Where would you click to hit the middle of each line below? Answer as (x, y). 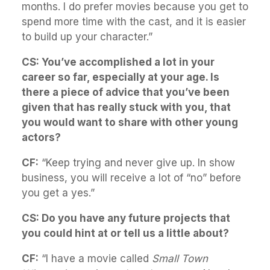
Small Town (180, 259)
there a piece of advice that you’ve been (126, 92)
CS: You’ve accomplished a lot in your (118, 62)
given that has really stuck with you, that (126, 107)
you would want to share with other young (130, 122)
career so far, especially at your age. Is (121, 77)
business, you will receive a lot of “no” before (131, 178)
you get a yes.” (58, 193)
